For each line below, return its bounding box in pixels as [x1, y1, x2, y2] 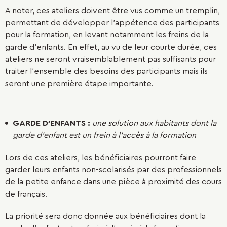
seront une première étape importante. [5, 80, 154, 88]
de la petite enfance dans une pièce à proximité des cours [5, 178, 222, 186]
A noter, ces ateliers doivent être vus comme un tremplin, [5, 7, 220, 15]
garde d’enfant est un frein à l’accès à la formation [13, 131, 196, 139]
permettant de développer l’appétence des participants [5, 19, 219, 27]
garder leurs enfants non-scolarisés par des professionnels [5, 166, 222, 174]
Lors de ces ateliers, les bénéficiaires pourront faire [5, 154, 196, 162]
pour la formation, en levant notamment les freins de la [5, 31, 209, 39]
